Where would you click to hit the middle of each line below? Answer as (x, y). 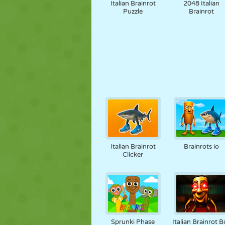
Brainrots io (201, 147)
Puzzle (133, 12)
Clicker (133, 155)
